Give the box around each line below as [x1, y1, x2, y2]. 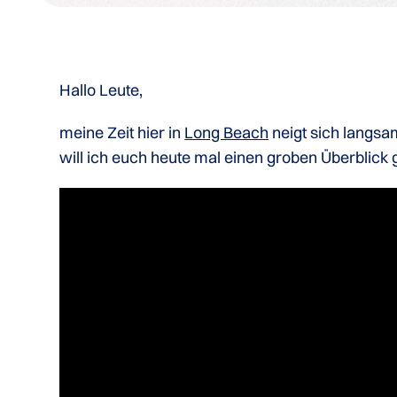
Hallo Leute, [59, 80, 144, 100]
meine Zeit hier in [59, 122, 182, 143]
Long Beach [184, 122, 269, 143]
